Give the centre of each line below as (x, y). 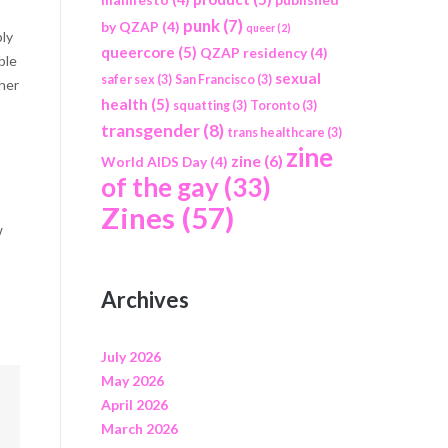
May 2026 (132, 380)
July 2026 (130, 356)
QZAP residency (253, 53)
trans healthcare (275, 133)
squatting (201, 106)
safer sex (127, 80)
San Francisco (214, 80)
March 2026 (139, 428)
